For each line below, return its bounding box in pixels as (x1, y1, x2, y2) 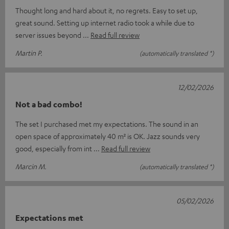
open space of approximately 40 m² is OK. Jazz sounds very (15, 131, 200, 141)
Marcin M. (15, 162, 47, 171)
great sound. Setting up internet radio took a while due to (15, 18, 194, 28)
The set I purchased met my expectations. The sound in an (15, 119, 198, 129)
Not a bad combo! (15, 99, 82, 110)
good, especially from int (15, 144, 94, 153)
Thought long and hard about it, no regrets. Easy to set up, (15, 6, 198, 15)
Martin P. (15, 48, 42, 58)
